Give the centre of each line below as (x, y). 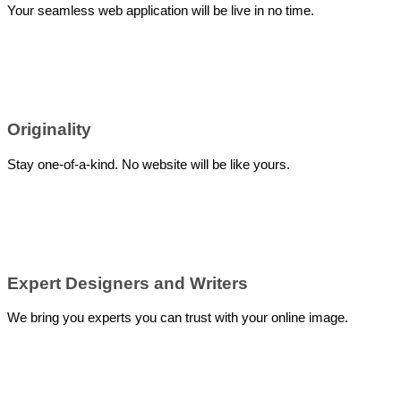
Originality (49, 130)
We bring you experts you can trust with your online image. (178, 318)
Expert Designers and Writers (128, 283)
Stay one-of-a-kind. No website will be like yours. (149, 164)
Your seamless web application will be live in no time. (161, 11)
